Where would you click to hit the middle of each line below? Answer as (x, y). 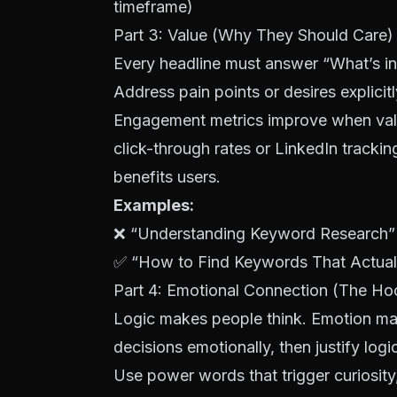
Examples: (154, 205)
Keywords (271, 262)
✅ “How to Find (174, 262)
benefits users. (167, 177)
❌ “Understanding (182, 234)
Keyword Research (319, 234)
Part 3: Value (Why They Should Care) (253, 35)
